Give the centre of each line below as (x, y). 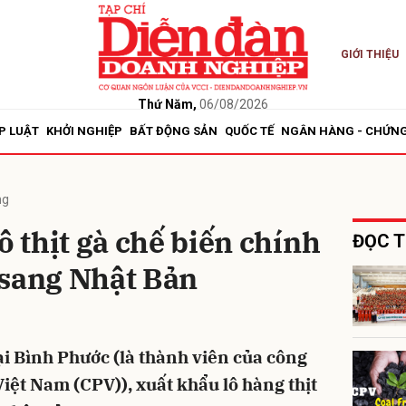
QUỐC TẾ (249, 131)
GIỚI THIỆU (369, 54)
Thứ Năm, (167, 104)
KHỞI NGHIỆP (84, 131)
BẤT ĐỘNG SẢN (174, 131)
